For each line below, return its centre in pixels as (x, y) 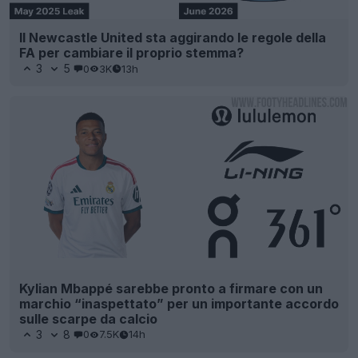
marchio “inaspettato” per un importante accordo (179, 303)
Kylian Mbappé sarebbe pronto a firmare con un (171, 288)
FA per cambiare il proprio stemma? (131, 53)
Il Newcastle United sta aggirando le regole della (173, 38)
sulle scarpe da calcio (88, 318)
